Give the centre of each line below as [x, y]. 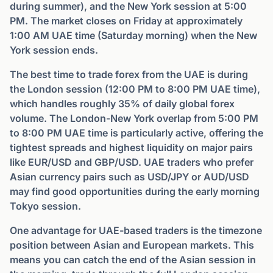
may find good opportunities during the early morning [135, 191]
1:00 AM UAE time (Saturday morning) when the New [133, 35]
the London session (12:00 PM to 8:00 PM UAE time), [135, 89]
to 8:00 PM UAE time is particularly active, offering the [136, 133]
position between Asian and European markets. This [132, 245]
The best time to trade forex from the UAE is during [129, 74]
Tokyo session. [45, 206]
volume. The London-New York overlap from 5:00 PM [134, 118]
